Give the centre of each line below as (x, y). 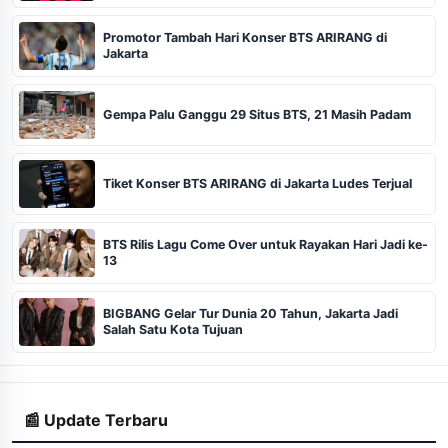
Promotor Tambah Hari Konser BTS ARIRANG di (245, 37)
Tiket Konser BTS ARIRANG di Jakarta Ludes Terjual (257, 183)
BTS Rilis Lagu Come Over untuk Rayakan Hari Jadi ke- (265, 244)
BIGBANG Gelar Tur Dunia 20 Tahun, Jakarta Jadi (250, 313)
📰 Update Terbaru (96, 419)
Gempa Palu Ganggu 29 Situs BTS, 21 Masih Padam (257, 114)
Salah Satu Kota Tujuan (173, 329)
